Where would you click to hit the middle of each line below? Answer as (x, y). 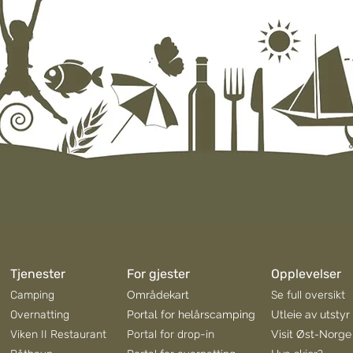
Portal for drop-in (171, 335)
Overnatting (40, 315)
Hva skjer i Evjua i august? (141, 85)
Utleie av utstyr (310, 315)
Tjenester (38, 274)
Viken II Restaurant (58, 335)
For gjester (158, 274)
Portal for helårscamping (191, 315)
